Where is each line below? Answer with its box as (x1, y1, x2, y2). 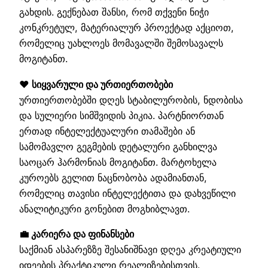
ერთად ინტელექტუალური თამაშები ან (19, 124, 195, 137)
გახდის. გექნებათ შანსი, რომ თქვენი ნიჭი (19, 6, 209, 19)
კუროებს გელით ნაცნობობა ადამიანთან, (19, 171, 207, 184)
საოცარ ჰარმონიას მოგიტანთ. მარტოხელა (19, 156, 217, 168)
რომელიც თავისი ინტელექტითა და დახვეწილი (19, 187, 236, 199)
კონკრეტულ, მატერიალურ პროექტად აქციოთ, (19, 22, 234, 34)
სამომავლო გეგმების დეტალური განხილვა (19, 140, 217, 153)
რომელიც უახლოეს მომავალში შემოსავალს (19, 37, 223, 50)
